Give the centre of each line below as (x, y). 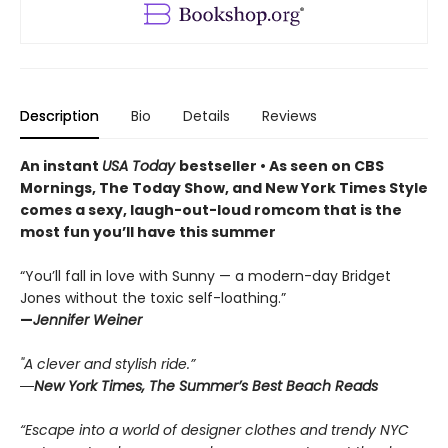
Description (59, 116)
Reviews (289, 116)
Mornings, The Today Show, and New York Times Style (224, 188)
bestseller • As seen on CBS (281, 166)
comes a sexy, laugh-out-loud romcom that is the (211, 210)
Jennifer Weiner (87, 320)
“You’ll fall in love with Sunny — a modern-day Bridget (205, 276)
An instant (61, 166)
